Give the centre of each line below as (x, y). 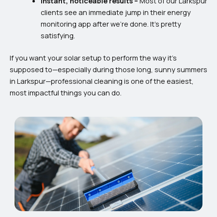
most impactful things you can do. (66, 93)
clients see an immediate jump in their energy (116, 12)
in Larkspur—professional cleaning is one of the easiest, (102, 81)
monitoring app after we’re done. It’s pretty (111, 24)
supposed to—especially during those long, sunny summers (108, 70)
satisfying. (58, 36)
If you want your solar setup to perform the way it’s (93, 58)
